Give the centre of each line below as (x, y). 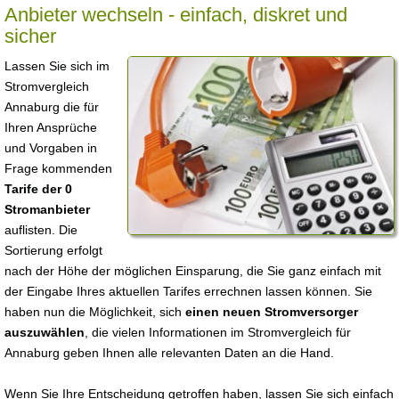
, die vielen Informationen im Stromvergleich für (218, 332)
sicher (30, 36)
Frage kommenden (58, 168)
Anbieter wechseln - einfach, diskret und (176, 15)
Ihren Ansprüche (51, 127)
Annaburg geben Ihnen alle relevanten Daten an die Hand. (169, 353)
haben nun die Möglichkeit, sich (95, 312)
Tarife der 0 (38, 189)
